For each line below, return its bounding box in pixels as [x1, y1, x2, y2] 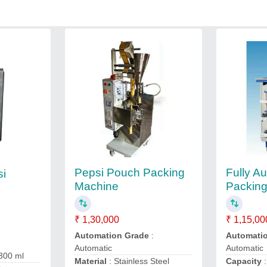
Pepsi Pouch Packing [74, 166, 185, 179]
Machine [74, 179, 119, 193]
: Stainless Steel [108, 256, 169, 266]
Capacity [226, 256, 262, 266]
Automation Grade [74, 231, 151, 240]
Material [74, 256, 109, 266]
